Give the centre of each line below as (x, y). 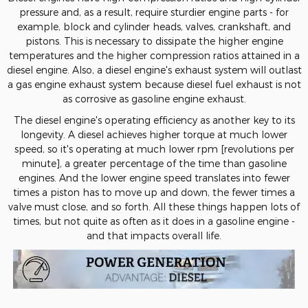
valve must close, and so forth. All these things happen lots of (154, 207)
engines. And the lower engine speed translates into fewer (154, 178)
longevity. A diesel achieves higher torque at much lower (154, 134)
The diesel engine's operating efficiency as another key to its (154, 120)
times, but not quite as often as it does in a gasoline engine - (154, 221)
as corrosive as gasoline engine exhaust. (154, 99)
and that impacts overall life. (154, 235)
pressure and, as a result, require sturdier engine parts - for (154, 12)
